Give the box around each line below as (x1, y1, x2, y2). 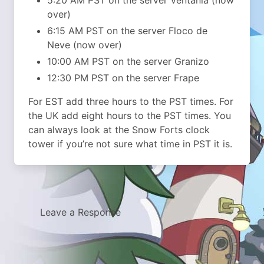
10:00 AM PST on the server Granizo (47, 55, 209, 67)
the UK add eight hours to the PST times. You (28, 109, 231, 121)
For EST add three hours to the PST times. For (28, 95, 233, 107)
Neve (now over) (47, 38, 122, 51)
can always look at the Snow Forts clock (28, 123, 210, 136)
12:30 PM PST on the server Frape (47, 71, 199, 84)
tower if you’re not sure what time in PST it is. (28, 137, 232, 150)
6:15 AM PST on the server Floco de (47, 24, 207, 37)
